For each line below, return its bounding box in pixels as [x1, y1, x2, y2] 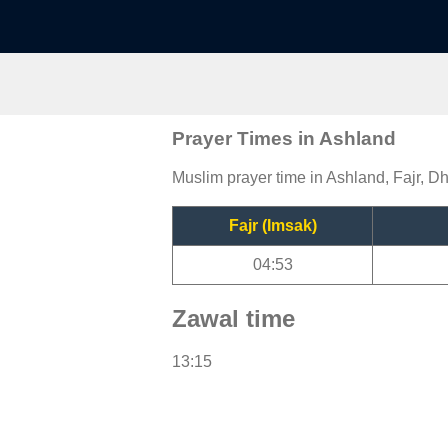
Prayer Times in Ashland [172, 127, 396, 149]
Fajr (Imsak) [228, 216, 317, 234]
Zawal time [172, 304, 295, 332]
